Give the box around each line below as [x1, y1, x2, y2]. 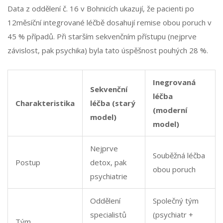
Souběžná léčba [153, 150, 205, 161]
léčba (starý [90, 98, 135, 109]
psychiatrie [90, 171, 127, 182]
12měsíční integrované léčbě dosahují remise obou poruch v [7, 17, 212, 28]
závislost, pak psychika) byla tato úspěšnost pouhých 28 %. [7, 45, 208, 56]
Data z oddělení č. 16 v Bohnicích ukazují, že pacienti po [7, 3, 194, 14]
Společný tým [153, 196, 199, 206]
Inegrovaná [153, 77, 196, 88]
